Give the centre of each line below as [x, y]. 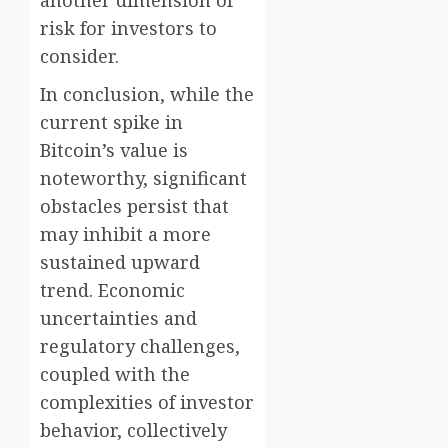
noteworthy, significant [143, 178]
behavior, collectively [133, 430]
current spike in [111, 122]
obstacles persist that [134, 206]
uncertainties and [118, 318]
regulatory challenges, [140, 346]
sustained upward [120, 262]
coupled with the [115, 374]
